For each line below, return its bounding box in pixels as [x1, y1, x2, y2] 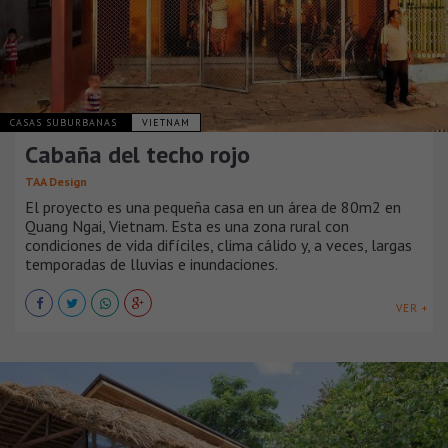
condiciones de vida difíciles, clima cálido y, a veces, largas [25, 234, 412, 255]
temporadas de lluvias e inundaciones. [25, 253, 278, 274]
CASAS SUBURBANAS [10, 115, 121, 129]
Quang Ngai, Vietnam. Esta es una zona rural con [25, 215, 349, 236]
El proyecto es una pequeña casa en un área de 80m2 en [25, 196, 401, 217]
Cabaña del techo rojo [25, 138, 250, 170]
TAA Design [25, 173, 87, 189]
